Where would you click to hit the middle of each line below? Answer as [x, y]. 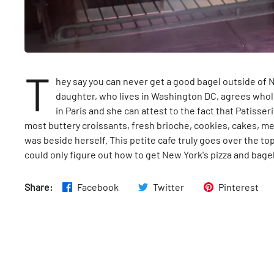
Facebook [98, 187]
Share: [39, 187]
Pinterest [239, 187]
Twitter [168, 187]
